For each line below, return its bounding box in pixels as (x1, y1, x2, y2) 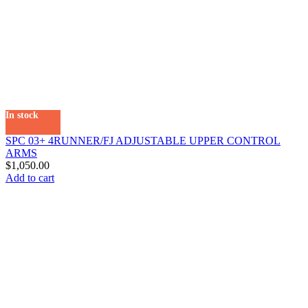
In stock (5, 109, 38, 120)
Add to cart (5, 171, 54, 184)
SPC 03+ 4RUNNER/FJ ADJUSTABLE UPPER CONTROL (5, 134, 280, 146)
